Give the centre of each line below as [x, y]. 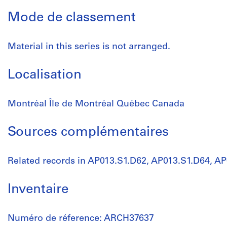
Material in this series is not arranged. [89, 47]
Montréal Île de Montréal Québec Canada [96, 104]
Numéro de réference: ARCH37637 [81, 219]
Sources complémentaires [88, 133]
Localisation [45, 75]
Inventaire [38, 190]
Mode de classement [72, 18]
